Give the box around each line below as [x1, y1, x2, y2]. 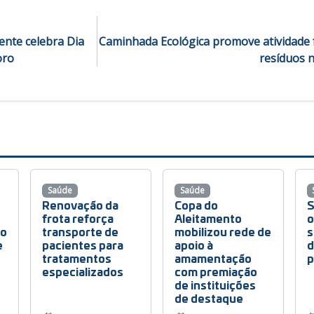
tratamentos [42, 250, 112, 266]
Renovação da [42, 196, 119, 213]
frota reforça [42, 210, 114, 226]
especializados [42, 263, 124, 280]
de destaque [174, 289, 243, 306]
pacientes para [42, 236, 124, 253]
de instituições [174, 276, 256, 293]
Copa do [174, 196, 218, 213]
